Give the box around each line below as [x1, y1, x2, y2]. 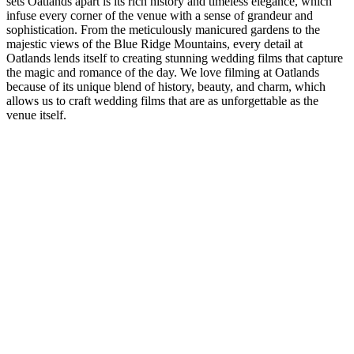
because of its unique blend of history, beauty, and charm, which [6, 80, 326, 93]
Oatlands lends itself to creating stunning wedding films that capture [6, 51, 343, 65]
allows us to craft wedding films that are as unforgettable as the [6, 94, 318, 107]
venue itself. [6, 108, 66, 122]
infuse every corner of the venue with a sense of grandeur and [6, 9, 313, 22]
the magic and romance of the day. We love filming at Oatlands [6, 66, 319, 79]
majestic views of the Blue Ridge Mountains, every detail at [6, 37, 303, 51]
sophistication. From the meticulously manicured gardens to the [6, 23, 320, 36]
